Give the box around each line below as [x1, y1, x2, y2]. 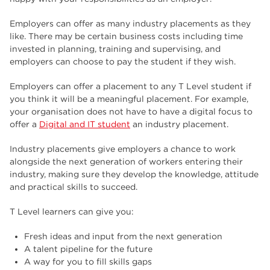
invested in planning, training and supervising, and [10, 44, 221, 54]
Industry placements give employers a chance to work [10, 144, 236, 154]
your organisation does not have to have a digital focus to [10, 107, 253, 116]
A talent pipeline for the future [24, 244, 152, 254]
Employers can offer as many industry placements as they [10, 19, 251, 28]
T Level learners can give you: [10, 207, 134, 216]
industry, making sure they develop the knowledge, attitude [10, 169, 259, 179]
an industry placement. [130, 119, 228, 129]
